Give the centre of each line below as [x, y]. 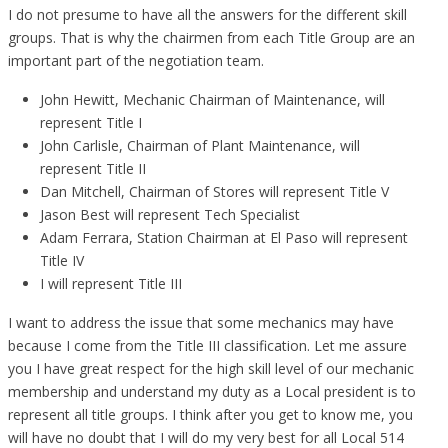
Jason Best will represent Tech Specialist [170, 214]
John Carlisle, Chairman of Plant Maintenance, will [200, 145]
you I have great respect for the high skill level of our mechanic [211, 368]
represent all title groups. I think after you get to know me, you [210, 414]
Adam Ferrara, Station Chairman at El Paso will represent [224, 237]
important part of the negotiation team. [136, 60]
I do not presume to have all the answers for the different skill [207, 14]
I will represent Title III [111, 283]
